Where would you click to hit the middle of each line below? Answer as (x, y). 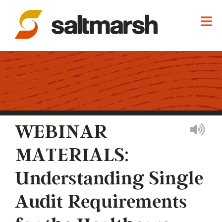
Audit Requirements (101, 202)
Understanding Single (109, 179)
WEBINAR (61, 132)
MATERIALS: (72, 156)
